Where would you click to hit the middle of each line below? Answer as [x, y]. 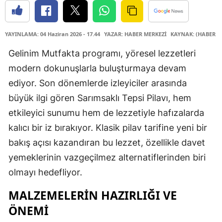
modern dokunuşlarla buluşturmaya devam [97, 68]
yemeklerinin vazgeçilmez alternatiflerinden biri [107, 157]
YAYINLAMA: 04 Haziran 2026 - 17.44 [53, 34]
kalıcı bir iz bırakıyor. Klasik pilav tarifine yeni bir [108, 127]
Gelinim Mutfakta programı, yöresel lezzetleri [102, 53]
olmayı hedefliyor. [45, 172]
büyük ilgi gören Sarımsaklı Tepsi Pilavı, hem [100, 98]
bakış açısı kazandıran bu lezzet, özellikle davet [107, 142]
